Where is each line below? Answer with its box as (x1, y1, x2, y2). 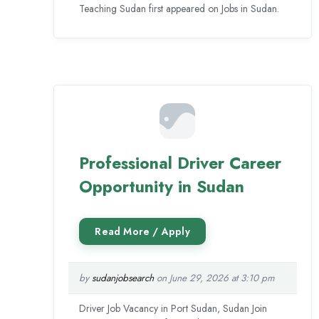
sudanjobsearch (92, 271, 155, 285)
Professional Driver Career (79, 150, 282, 175)
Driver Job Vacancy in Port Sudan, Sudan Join (79, 300, 268, 315)
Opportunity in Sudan (79, 174, 245, 199)
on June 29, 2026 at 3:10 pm (154, 271, 276, 285)
